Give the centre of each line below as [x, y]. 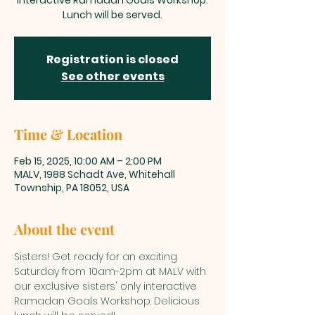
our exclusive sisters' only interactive [107, 286]
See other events [112, 76]
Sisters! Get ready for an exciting [97, 257]
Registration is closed [112, 59]
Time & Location [68, 134]
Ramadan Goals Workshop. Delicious [108, 301]
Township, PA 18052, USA [72, 188]
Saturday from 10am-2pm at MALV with [111, 271]
